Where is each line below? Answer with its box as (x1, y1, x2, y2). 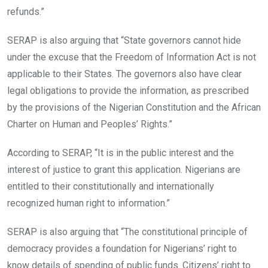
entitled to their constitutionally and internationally (7, 180, 214, 192)
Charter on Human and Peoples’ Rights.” (7, 118, 172, 130)
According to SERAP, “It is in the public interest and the (7, 147, 234, 159)
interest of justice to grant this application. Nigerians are (7, 163, 240, 175)
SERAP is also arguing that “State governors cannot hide (7, 34, 241, 46)
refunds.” (7, 5, 44, 17)
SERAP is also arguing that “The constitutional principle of (7, 226, 248, 237)
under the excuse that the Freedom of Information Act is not (7, 51, 256, 63)
